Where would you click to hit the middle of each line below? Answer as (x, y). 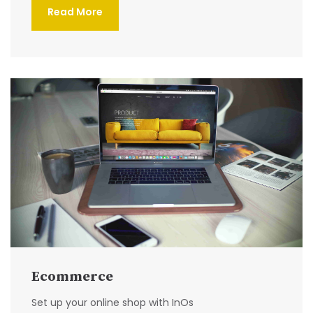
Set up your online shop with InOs (112, 302)
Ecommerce (72, 277)
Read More (75, 12)
